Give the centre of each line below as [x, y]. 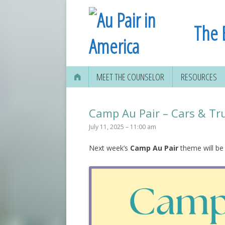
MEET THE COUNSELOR [131, 77]
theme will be [201, 148]
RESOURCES [199, 77]
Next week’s [109, 148]
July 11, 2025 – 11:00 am [122, 127]
